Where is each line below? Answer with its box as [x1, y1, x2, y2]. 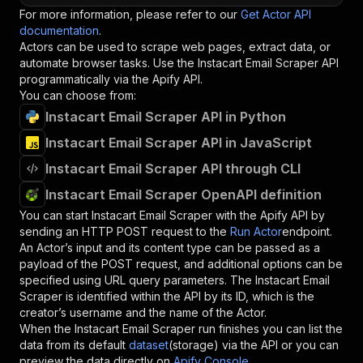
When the [19, 322, 75, 335]
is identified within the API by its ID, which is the [62, 289, 314, 303]
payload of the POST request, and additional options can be [19, 257, 343, 271]
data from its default [19, 338, 126, 352]
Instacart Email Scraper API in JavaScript [45, 135, 312, 151]
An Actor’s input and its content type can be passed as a [19, 241, 320, 254]
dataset [129, 338, 169, 352]
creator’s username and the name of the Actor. [19, 305, 267, 319]
